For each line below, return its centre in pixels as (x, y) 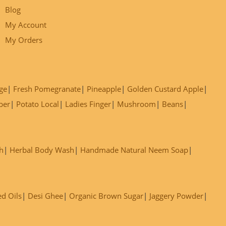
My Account (26, 25)
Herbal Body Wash (42, 150)
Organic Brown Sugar (106, 196)
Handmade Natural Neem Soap (134, 150)
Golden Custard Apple (165, 89)
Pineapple (104, 89)
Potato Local (38, 104)
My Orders (24, 40)
